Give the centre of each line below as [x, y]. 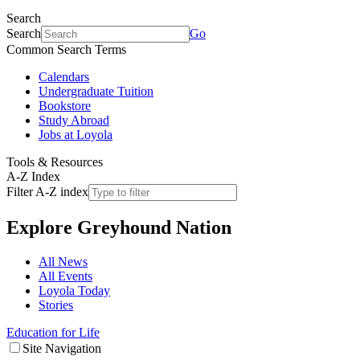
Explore [42, 227]
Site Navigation [62, 348]
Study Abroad [74, 120]
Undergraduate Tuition [96, 91]
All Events [65, 276]
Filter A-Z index [47, 192]
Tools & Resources [55, 162]
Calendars [64, 77]
